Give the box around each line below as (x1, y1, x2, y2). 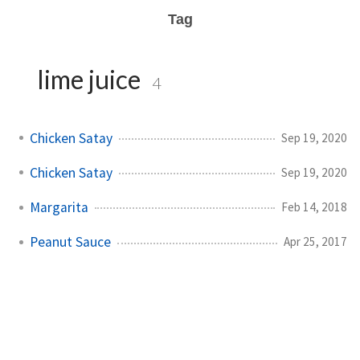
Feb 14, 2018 (281, 198, 347, 215)
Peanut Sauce (30, 233, 111, 252)
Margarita (30, 198, 88, 216)
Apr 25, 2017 (284, 234, 347, 250)
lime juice (32, 63, 145, 95)
